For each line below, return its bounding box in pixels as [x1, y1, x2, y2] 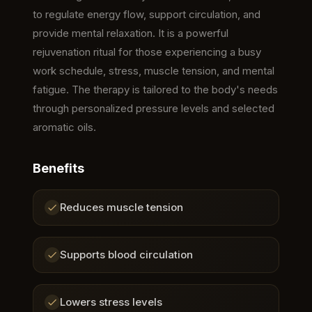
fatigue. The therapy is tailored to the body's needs [32, 82, 278, 96]
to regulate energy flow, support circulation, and [32, 7, 260, 21]
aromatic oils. [32, 120, 96, 134]
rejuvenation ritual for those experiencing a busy [32, 45, 261, 58]
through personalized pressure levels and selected [32, 101, 274, 115]
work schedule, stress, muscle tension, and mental [32, 63, 274, 77]
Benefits [32, 160, 84, 175]
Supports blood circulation [59, 247, 193, 261]
